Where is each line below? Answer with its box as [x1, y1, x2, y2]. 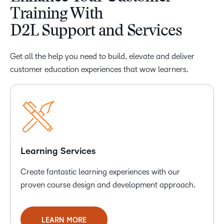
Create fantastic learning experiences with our [20, 167, 180, 176]
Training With [10, 6, 103, 22]
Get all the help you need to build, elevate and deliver [10, 51, 194, 60]
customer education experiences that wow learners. [10, 64, 188, 73]
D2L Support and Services [10, 23, 182, 39]
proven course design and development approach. [20, 180, 195, 189]
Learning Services [20, 145, 95, 156]
